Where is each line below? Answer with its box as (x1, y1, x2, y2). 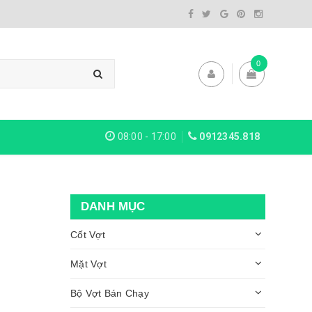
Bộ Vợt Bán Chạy (70, 287, 149, 299)
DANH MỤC (81, 200, 146, 214)
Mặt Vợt (70, 258, 107, 270)
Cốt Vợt (70, 228, 105, 240)
